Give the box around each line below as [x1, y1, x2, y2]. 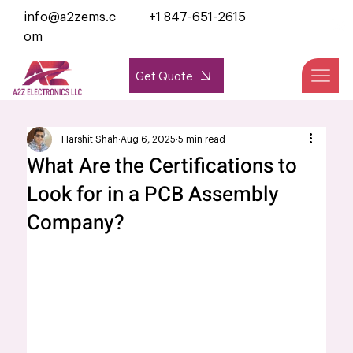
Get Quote [136, 68, 193, 84]
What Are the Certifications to [27, 151, 298, 182]
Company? [27, 208, 125, 239]
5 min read [178, 135, 226, 145]
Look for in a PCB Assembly [27, 180, 280, 210]
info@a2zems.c [23, 11, 116, 24]
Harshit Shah [61, 135, 119, 145]
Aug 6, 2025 [121, 135, 176, 145]
